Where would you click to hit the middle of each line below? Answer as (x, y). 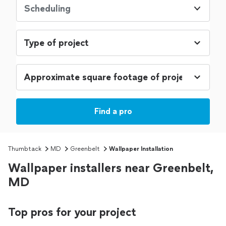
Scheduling (47, 9)
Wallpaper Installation (141, 149)
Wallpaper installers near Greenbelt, (111, 168)
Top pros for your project (72, 212)
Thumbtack (25, 149)
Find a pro (113, 111)
